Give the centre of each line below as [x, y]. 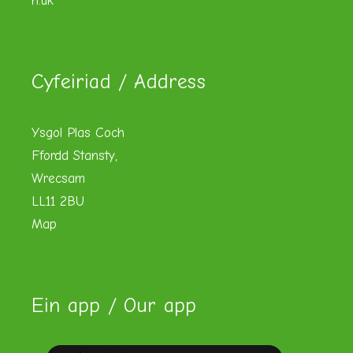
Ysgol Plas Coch [78, 133]
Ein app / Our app [114, 306]
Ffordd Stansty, [74, 156]
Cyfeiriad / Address [119, 82]
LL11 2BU [58, 202]
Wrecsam [58, 179]
